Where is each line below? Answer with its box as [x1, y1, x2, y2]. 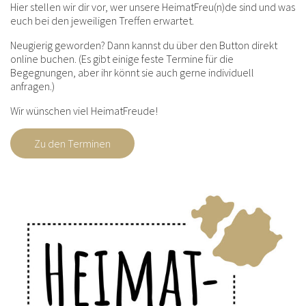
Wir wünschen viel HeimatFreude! [10, 103, 158, 117]
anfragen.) [10, 79, 55, 93]
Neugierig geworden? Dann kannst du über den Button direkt [10, 38, 277, 52]
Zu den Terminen [34, 136, 111, 150]
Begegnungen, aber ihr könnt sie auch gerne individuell [10, 65, 254, 79]
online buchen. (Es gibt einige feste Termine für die [10, 51, 234, 66]
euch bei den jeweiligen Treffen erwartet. [10, 13, 194, 27]
